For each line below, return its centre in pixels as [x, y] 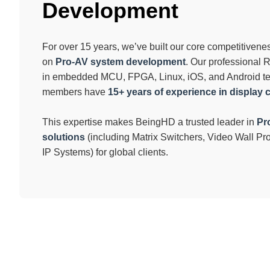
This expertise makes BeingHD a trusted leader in [150, 122]
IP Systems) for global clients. [105, 152]
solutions [64, 137]
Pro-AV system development [121, 61]
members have [75, 92]
